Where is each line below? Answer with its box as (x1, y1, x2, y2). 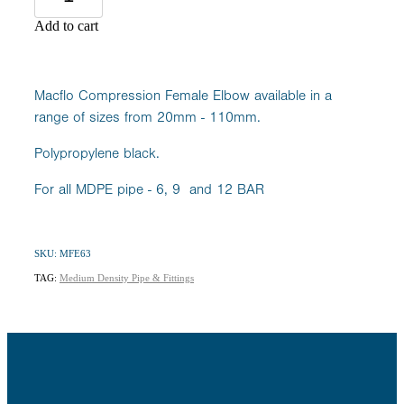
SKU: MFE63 (34, 247, 91, 259)
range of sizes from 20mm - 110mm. (34, 108, 261, 125)
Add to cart (34, 17, 98, 33)
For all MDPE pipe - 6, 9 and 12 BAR (34, 180, 264, 197)
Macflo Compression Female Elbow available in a (34, 87, 332, 104)
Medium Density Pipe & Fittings (60, 271, 194, 283)
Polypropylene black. (34, 144, 160, 161)
